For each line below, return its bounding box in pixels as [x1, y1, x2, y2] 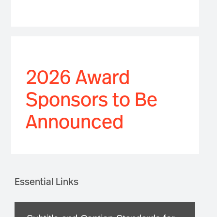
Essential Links [15, 174, 78, 188]
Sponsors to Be [25, 85, 157, 112]
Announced [25, 108, 124, 134]
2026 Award [25, 63, 130, 90]
